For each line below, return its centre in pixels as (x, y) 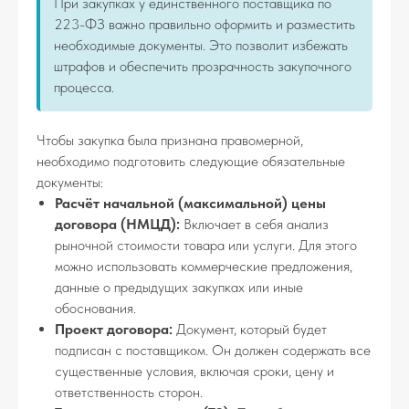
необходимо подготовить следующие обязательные (191, 161)
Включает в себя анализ (254, 224)
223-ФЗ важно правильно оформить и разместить (204, 24)
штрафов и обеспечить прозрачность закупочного (203, 66)
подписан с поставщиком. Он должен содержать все (213, 350)
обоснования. (95, 308)
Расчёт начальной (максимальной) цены (190, 203)
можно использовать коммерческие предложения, (204, 266)
